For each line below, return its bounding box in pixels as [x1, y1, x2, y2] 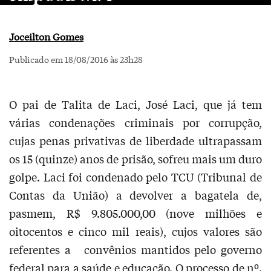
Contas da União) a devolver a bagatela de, [9, 187, 262, 203]
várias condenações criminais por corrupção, [9, 114, 262, 130]
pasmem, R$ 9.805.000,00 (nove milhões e [9, 205, 262, 221]
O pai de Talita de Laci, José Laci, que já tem [9, 96, 262, 112]
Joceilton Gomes [9, 29, 83, 43]
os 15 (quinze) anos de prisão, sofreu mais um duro [9, 151, 262, 166]
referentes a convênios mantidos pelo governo [9, 241, 262, 257]
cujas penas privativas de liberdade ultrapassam [9, 132, 262, 148]
